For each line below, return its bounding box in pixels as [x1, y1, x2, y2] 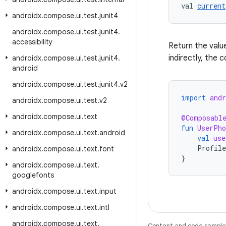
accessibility [12, 37, 52, 46]
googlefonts [12, 171, 54, 180]
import [181, 93, 206, 102]
